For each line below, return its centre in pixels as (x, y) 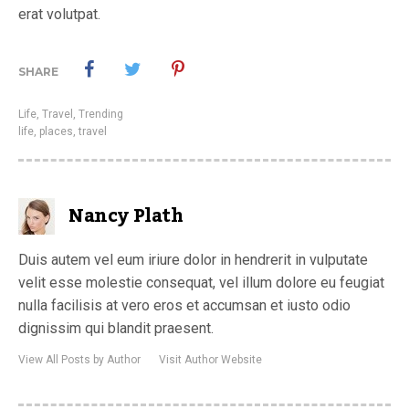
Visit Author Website (210, 360)
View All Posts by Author (79, 360)
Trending (101, 115)
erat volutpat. (59, 15)
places (56, 132)
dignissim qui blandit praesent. (116, 329)
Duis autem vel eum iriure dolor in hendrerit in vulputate (193, 260)
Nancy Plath (126, 217)
